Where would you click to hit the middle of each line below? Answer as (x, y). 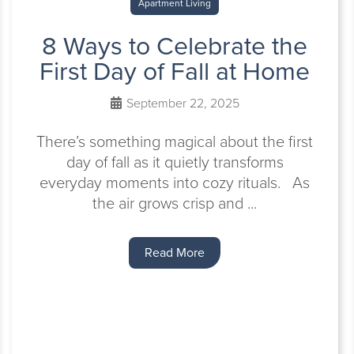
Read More (175, 252)
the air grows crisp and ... (175, 203)
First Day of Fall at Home (175, 71)
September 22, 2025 (181, 103)
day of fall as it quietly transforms (175, 162)
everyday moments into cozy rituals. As (175, 183)
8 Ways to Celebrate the (175, 46)
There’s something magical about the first (175, 141)
